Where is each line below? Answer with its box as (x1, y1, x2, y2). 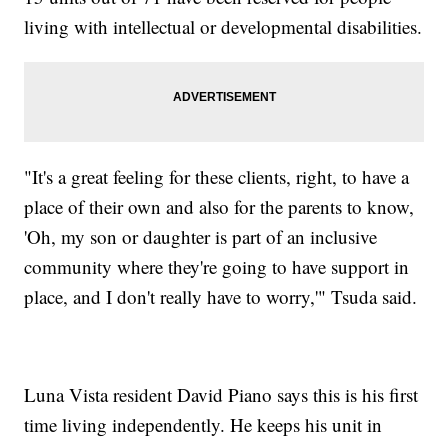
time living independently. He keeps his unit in (24, 411, 383, 437)
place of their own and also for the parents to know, (24, 193, 415, 219)
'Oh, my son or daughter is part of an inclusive (24, 223, 378, 249)
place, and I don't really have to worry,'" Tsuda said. (24, 283, 418, 309)
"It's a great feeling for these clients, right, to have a (24, 163, 410, 189)
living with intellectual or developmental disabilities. (24, 13, 423, 39)
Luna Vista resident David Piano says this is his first (24, 381, 419, 407)
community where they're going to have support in (24, 253, 410, 279)
